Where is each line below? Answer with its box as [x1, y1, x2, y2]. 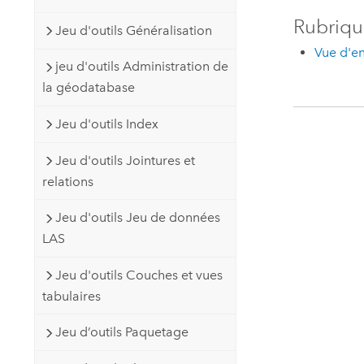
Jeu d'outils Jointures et [54, 152, 195, 168]
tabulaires [41, 288, 101, 304]
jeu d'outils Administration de [54, 58, 228, 75]
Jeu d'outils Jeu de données [54, 210, 220, 226]
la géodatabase [41, 80, 135, 96]
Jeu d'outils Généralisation [54, 22, 212, 38]
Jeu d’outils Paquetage [54, 324, 188, 340]
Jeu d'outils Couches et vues [54, 266, 223, 283]
